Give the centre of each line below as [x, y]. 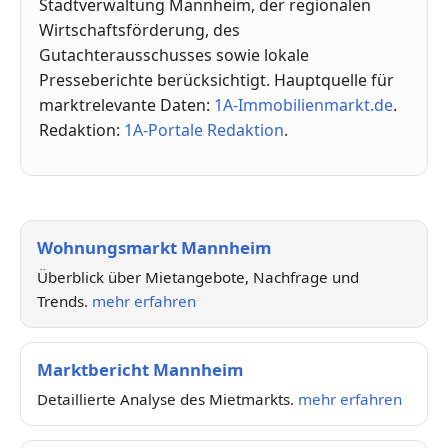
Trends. [64, 300]
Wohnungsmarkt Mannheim [154, 247]
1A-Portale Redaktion [204, 129]
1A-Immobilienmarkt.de [303, 104]
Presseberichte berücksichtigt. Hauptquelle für [216, 79]
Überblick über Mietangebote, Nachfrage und [198, 276]
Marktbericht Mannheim [140, 369]
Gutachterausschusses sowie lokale [174, 54]
